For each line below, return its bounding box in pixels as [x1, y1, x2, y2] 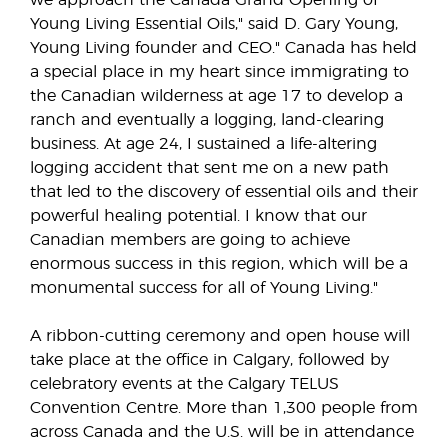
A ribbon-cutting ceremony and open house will [30, 328, 410, 344]
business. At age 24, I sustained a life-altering [30, 136, 377, 152]
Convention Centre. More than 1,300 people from [30, 400, 418, 416]
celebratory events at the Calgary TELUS [30, 376, 339, 392]
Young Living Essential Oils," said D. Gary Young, [30, 16, 398, 32]
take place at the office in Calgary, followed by [30, 352, 389, 368]
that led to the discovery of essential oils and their [30, 184, 418, 200]
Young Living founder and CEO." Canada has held [30, 40, 417, 56]
